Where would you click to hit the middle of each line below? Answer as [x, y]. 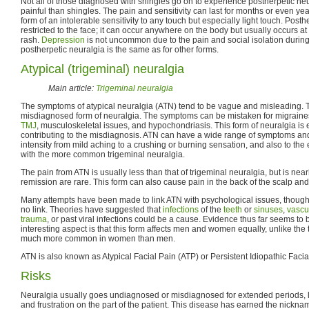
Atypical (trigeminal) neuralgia [102, 69]
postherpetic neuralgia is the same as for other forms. [120, 49]
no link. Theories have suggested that [92, 209]
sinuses [268, 209]
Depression [63, 40]
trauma [34, 219]
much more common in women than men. [98, 238]
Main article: [72, 88]
